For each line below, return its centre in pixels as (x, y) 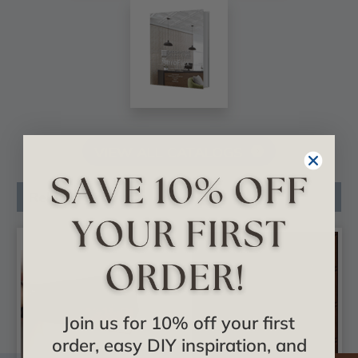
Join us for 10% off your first (179, 322)
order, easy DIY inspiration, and (179, 345)
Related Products (88, 197)
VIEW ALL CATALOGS (169, 152)
